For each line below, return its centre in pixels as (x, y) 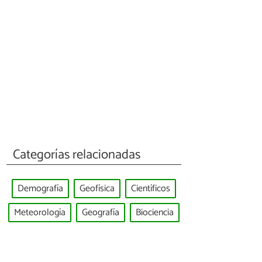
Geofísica (97, 189)
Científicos (151, 189)
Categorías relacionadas (77, 154)
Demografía (40, 189)
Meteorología (40, 212)
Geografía (101, 212)
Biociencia (155, 212)
